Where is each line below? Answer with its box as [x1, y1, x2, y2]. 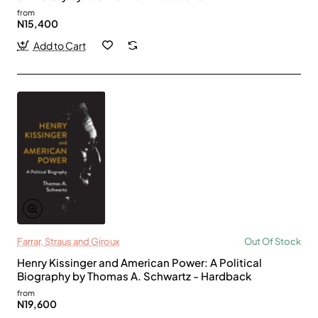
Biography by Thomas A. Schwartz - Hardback [17, 268, 251, 283]
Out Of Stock [244, 235, 301, 247]
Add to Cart [33, 38, 86, 52]
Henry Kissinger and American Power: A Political [17, 255, 262, 269]
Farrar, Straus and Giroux [17, 235, 119, 247]
